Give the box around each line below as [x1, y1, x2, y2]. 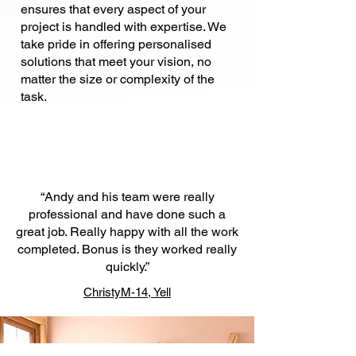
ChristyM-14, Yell [83, 285, 171, 299]
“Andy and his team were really [40, 189, 215, 204]
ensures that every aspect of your [21, 2, 206, 17]
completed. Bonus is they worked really [17, 242, 237, 257]
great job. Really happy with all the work [16, 224, 238, 239]
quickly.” [105, 259, 149, 274]
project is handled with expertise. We [21, 19, 226, 34]
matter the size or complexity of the [21, 72, 215, 87]
